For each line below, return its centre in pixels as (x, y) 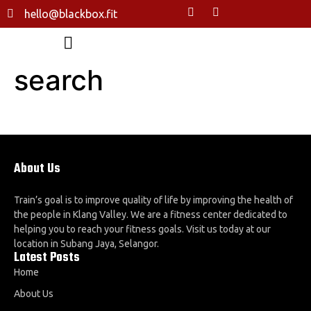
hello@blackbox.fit (71, 14)
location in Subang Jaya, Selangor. (86, 244)
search (59, 80)
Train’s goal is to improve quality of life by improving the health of (153, 200)
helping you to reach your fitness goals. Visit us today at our (142, 229)
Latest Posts (47, 258)
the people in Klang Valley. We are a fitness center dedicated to (151, 215)
